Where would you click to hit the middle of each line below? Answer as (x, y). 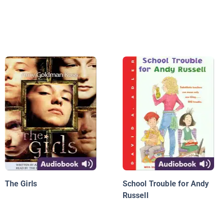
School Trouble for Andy (166, 184)
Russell (135, 196)
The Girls (21, 184)
